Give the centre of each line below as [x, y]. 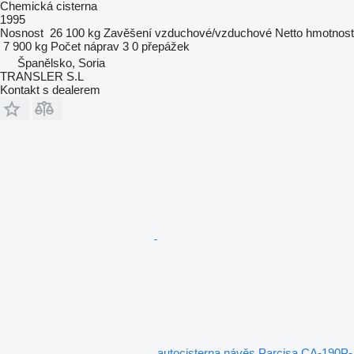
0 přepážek [161, 46]
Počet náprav [85, 46]
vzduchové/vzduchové [213, 32]
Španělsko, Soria [61, 62]
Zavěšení [128, 32]
